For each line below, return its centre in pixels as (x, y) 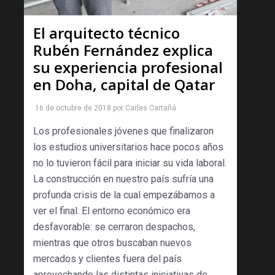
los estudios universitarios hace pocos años (128, 147)
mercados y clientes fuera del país (107, 259)
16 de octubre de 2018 (73, 108)
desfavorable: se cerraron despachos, (114, 227)
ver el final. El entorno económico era (112, 211)
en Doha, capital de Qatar (124, 85)
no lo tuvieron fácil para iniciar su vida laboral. (130, 163)
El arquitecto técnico (107, 33)
